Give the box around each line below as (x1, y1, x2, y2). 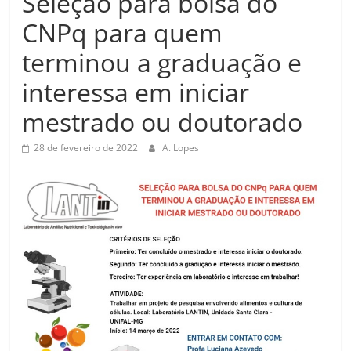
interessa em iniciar (22, 75, 250, 109)
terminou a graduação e (22, 45, 302, 79)
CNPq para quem (22, 16, 223, 49)
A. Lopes (162, 141, 200, 154)
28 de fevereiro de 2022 (34, 141, 139, 154)
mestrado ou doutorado (22, 105, 303, 139)
